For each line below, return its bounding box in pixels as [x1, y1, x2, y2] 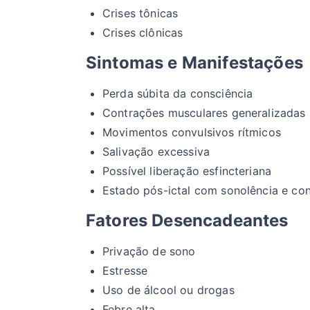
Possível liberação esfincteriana [102, 164, 272, 179]
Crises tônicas [102, 6, 179, 21]
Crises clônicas [102, 26, 183, 40]
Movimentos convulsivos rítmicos [102, 125, 281, 140]
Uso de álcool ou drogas [102, 283, 235, 298]
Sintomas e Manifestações [86, 53, 303, 73]
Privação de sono [102, 244, 196, 259]
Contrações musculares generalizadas [102, 106, 306, 120]
